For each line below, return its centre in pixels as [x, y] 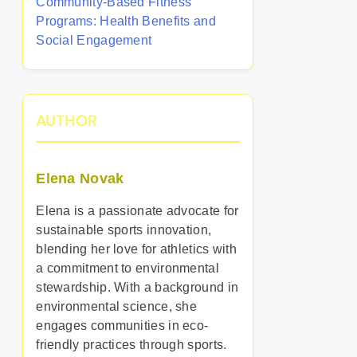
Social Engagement [94, 40]
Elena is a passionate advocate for [137, 211]
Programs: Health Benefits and [126, 21]
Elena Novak [80, 178]
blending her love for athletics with [137, 249]
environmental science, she [117, 306]
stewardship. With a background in [137, 287]
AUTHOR [67, 121]
